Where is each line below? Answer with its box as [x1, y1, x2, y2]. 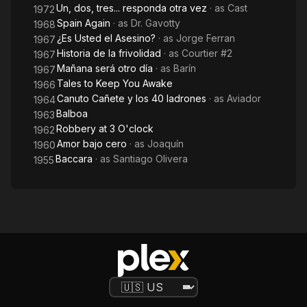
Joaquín [147, 138, 184, 149]
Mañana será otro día [57, 62, 153, 74]
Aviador [227, 93, 261, 104]
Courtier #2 [182, 47, 232, 59]
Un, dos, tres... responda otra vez [56, 2, 207, 14]
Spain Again [57, 17, 110, 29]
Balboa [56, 108, 88, 119]
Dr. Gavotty [131, 17, 180, 29]
